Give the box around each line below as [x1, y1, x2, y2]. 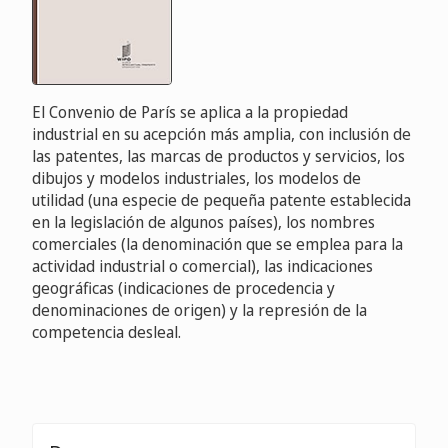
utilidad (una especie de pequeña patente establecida [32, 189, 411, 212]
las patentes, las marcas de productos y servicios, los [32, 145, 405, 168]
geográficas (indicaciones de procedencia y [32, 277, 335, 300]
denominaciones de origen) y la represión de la [32, 299, 367, 322]
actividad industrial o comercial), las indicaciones [32, 255, 373, 278]
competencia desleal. [32, 321, 181, 344]
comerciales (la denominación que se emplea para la [32, 233, 403, 256]
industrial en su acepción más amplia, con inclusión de [32, 123, 411, 146]
